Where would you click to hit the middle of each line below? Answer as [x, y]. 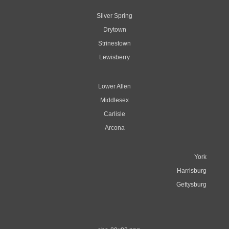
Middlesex [114, 100]
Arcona [114, 128]
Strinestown [114, 43]
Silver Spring [114, 16]
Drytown [114, 29]
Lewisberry [114, 57]
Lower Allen [114, 86]
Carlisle [114, 114]
